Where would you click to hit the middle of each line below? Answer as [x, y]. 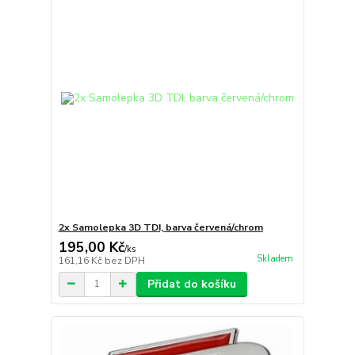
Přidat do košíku [191, 284]
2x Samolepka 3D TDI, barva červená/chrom [160, 227]
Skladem [275, 258]
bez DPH [124, 260]
